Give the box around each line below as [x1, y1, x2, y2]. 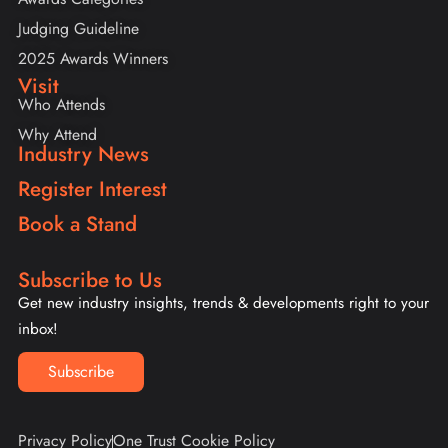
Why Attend [18, 123, 97, 147]
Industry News [18, 139, 149, 170]
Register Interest [18, 174, 167, 205]
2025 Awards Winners [18, 47, 168, 71]
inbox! [18, 318, 58, 341]
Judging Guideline [18, 17, 139, 41]
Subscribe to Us [18, 265, 162, 296]
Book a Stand [18, 209, 137, 240]
